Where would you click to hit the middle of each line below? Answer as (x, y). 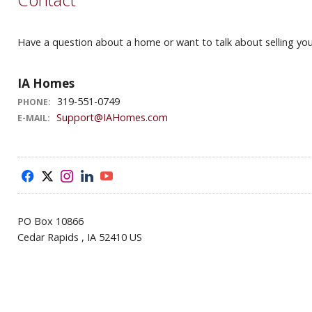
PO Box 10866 (50, 221)
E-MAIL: (34, 118)
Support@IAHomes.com (112, 117)
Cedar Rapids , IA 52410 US (80, 237)
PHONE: (34, 102)
